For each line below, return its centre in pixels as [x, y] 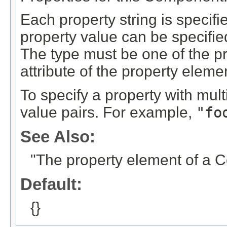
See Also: [58, 136]
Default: [51, 184]
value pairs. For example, [108, 112]
